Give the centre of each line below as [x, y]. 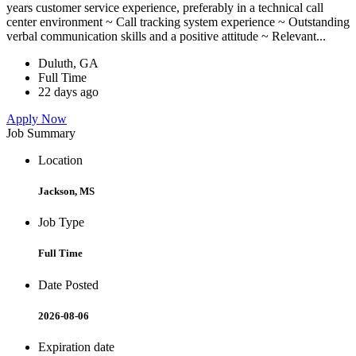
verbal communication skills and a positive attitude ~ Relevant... [168, 36]
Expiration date [76, 346]
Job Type [61, 222]
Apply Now [37, 118]
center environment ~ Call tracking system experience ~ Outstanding [178, 21]
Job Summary [41, 133]
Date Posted [68, 284]
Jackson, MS [66, 192]
